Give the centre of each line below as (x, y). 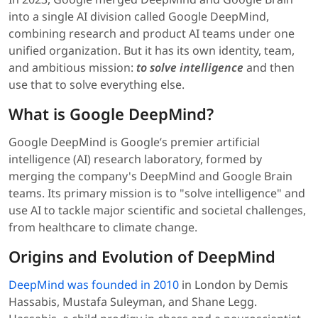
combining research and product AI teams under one (152, 34)
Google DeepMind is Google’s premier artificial (134, 142)
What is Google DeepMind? (111, 114)
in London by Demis (234, 285)
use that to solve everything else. (97, 85)
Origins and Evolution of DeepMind (142, 257)
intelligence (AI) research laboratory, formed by (135, 159)
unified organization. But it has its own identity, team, (152, 51)
